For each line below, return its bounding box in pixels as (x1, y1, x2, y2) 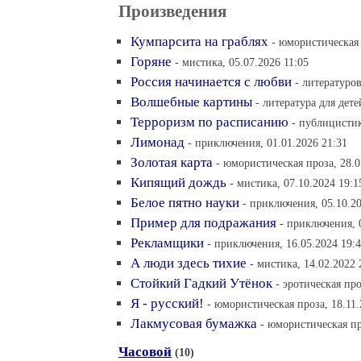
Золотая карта (131, 155, 213, 170)
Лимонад (131, 135, 185, 150)
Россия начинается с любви (131, 74, 292, 89)
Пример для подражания (131, 215, 276, 230)
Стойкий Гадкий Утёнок (131, 276, 272, 291)
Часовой (118, 344, 172, 359)
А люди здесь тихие (131, 255, 247, 271)
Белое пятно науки (131, 195, 239, 210)
